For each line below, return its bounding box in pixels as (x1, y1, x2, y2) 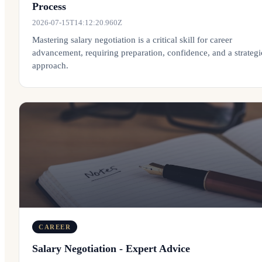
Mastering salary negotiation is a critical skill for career (32, 35, 232, 44)
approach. (32, 61, 68, 70)
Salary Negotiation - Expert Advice (32, 243, 190, 254)
